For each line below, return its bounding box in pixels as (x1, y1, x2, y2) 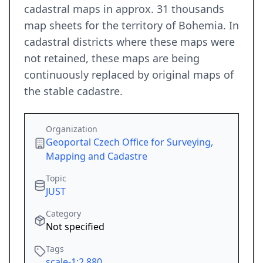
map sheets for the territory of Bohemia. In (24, 18, 239, 33)
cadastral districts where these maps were (24, 35, 235, 49)
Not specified (46, 220, 104, 234)
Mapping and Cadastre (46, 150, 147, 163)
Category (46, 208, 81, 220)
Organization (46, 123, 97, 135)
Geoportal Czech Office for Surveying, (46, 136, 213, 149)
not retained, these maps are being (24, 51, 200, 66)
